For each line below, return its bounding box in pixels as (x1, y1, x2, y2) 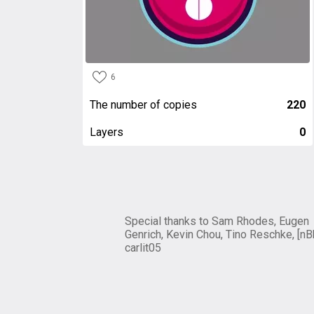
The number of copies (90, 98, 197, 111)
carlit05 (125, 241, 161, 254)
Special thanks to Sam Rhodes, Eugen (125, 214, 309, 228)
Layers (90, 125, 123, 139)
